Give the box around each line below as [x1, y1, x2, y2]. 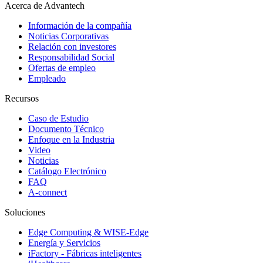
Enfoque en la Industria [28, 134, 114, 145]
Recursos [5, 93, 39, 104]
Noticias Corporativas [28, 31, 109, 42]
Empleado [28, 73, 66, 84]
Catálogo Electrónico [28, 166, 106, 177]
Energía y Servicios [28, 238, 100, 248]
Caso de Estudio [28, 113, 89, 124]
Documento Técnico [28, 124, 104, 134]
